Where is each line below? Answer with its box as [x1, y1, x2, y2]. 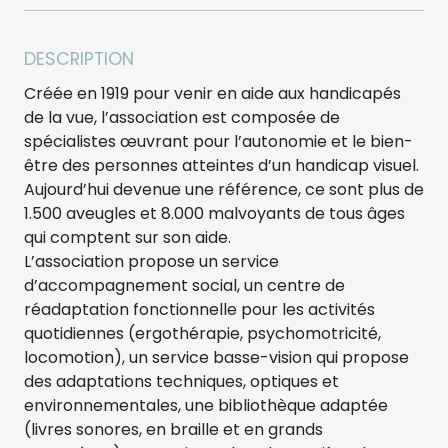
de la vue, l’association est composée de [24, 105, 340, 129]
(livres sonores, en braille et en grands [24, 417, 323, 441]
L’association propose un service [24, 249, 279, 273]
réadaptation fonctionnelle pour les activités [24, 297, 375, 321]
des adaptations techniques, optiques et [24, 369, 339, 393]
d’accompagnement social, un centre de [24, 273, 345, 297]
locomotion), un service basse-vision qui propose [24, 345, 409, 369]
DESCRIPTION [24, 46, 134, 71]
